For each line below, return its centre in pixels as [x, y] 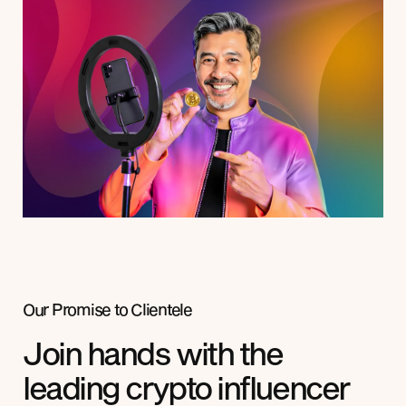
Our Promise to [75, 309]
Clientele [159, 309]
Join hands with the [153, 353]
